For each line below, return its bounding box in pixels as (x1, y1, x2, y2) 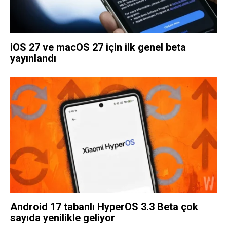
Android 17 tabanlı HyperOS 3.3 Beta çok (10, 201, 198, 213)
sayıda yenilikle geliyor (10, 212, 115, 224)
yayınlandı (10, 52, 56, 64)
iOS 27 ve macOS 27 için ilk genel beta (10, 41, 186, 53)
